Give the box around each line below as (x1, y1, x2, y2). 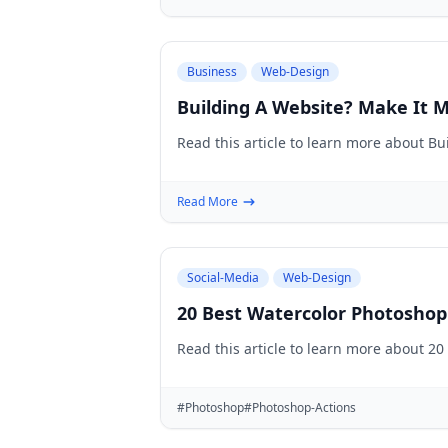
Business (187, 63, 237, 80)
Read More (177, 193, 238, 210)
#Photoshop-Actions (244, 399, 356, 416)
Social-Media (187, 269, 259, 286)
